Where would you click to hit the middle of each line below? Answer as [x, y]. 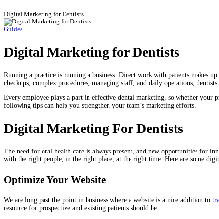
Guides [13, 29]
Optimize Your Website [55, 180]
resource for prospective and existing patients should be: [81, 208]
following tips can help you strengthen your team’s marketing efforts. [100, 105]
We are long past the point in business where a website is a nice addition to [108, 200]
